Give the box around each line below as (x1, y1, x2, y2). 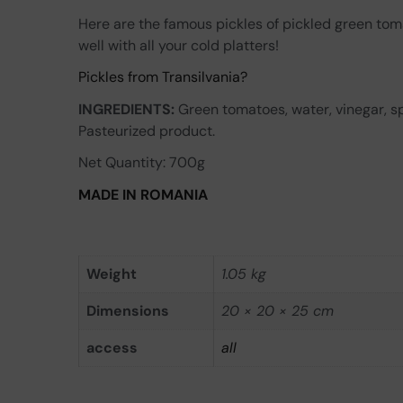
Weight (86, 264, 137, 284)
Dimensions (86, 301, 169, 321)
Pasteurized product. (78, 121, 215, 140)
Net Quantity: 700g (78, 153, 205, 173)
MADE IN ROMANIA (78, 184, 208, 204)
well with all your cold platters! (78, 35, 279, 55)
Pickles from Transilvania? (78, 67, 247, 87)
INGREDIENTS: (78, 99, 175, 119)
